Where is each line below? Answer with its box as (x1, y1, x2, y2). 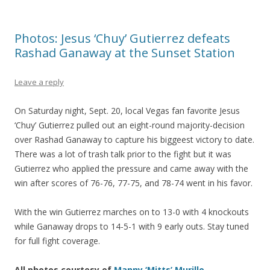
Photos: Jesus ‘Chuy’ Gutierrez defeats (14, 30, 230, 47)
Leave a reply (14, 77, 64, 88)
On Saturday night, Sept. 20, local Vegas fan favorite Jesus (14, 105, 240, 117)
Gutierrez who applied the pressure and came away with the (14, 163, 248, 175)
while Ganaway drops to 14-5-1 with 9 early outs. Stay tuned (14, 221, 249, 233)
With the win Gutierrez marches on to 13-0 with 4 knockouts (14, 206, 249, 218)
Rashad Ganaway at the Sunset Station (14, 45, 235, 61)
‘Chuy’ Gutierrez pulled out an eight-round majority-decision (14, 119, 245, 131)
